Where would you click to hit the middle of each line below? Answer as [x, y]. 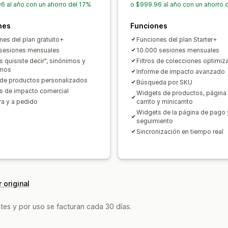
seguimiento [155, 121]
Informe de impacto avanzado [181, 71]
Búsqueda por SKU [164, 82]
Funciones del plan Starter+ [177, 39]
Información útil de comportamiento [151, 26]
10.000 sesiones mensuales [178, 50]
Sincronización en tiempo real [180, 131]
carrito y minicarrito [165, 101]
